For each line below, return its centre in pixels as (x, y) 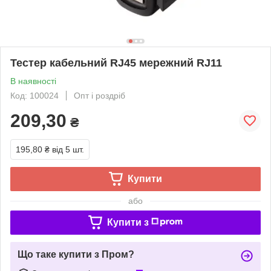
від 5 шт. (68, 149)
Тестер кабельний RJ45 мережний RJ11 (116, 63)
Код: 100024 (34, 95)
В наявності (33, 81)
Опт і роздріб (100, 95)
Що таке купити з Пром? (76, 254)
